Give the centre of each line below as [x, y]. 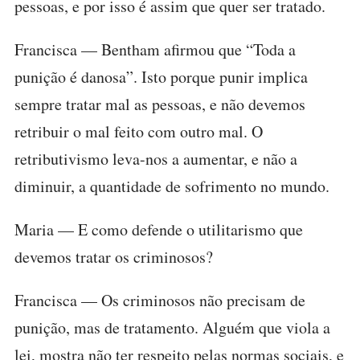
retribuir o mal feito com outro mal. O [139, 131]
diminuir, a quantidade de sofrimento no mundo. [172, 186]
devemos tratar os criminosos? [114, 257]
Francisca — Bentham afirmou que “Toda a [155, 49]
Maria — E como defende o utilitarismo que [159, 229]
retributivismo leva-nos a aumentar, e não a [156, 159]
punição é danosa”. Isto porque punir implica [161, 77]
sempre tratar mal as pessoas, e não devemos [160, 104]
